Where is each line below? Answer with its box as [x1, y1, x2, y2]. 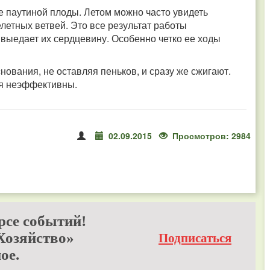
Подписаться [159, 230, 231, 245]
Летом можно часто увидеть [84, 5, 208, 19]
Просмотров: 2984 [172, 130, 251, 142]
